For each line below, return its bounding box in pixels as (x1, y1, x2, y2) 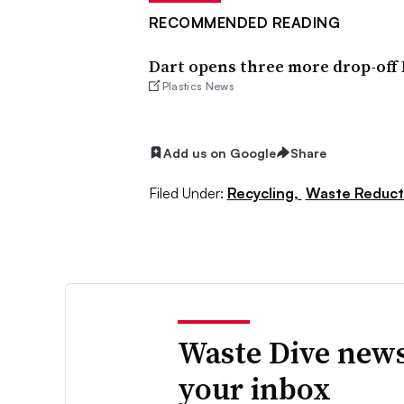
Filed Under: (148, 184, 224, 203)
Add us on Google (162, 144, 276, 161)
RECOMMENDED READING (148, 13, 340, 32)
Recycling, (226, 184, 302, 203)
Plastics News (161, 78, 234, 93)
